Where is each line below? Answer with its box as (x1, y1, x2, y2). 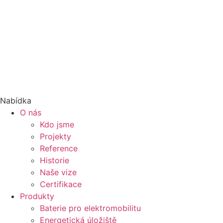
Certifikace (40, 179, 82, 189)
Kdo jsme (40, 119, 74, 129)
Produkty (20, 191, 54, 201)
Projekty (40, 131, 71, 141)
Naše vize (40, 167, 77, 177)
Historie (40, 155, 69, 165)
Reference (40, 143, 78, 153)
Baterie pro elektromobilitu (40, 203, 141, 213)
